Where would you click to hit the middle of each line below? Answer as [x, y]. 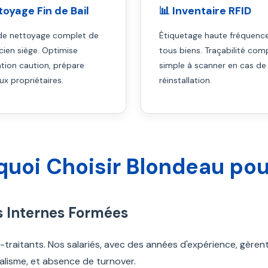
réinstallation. [185, 80]
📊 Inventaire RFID [205, 11]
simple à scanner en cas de [212, 65]
